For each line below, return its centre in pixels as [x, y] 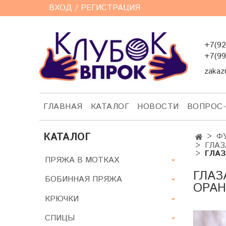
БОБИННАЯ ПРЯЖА [83, 180]
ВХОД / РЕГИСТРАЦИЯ [95, 8]
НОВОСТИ [158, 106]
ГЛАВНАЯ [63, 106]
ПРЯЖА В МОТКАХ [82, 160]
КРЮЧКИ [62, 199]
